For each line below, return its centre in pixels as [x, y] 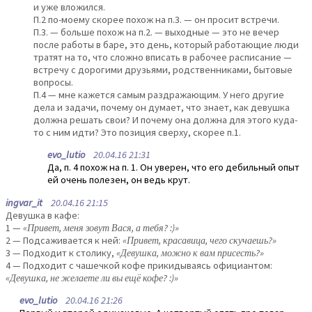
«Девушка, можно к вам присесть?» [190, 252]
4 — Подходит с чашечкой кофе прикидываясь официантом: [139, 265]
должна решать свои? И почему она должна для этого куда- [165, 119]
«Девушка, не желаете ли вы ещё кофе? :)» [92, 278]
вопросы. [53, 82]
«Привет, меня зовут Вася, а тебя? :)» [101, 227]
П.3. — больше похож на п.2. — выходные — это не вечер [156, 32]
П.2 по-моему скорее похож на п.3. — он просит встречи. [156, 19]
